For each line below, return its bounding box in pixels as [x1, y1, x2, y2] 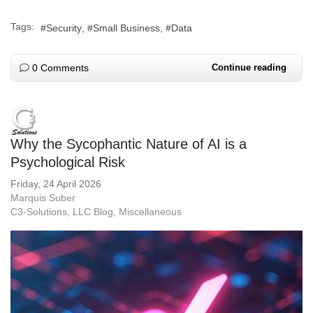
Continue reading [212, 61, 286, 73]
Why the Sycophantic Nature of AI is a [10, 136, 247, 152]
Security [46, 22, 82, 34]
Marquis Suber [10, 191, 75, 203]
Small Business [93, 22, 160, 34]
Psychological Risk [10, 154, 125, 170]
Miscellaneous [119, 205, 182, 217]
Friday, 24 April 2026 [10, 177, 101, 189]
